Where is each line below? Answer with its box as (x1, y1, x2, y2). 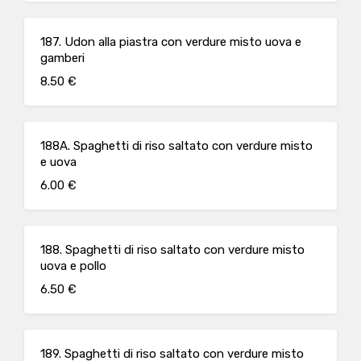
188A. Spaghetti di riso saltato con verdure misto (40, 139, 313, 153)
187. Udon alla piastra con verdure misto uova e (40, 35, 301, 49)
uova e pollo (40, 259, 106, 273)
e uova (40, 155, 77, 169)
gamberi (40, 51, 85, 65)
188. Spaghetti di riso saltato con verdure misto (40, 243, 305, 257)
